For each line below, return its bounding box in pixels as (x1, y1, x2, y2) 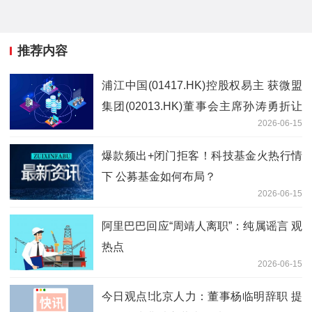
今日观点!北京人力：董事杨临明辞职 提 (102, 290, 302, 302)
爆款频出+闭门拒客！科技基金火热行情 (102, 149, 302, 162)
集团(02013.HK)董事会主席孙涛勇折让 (102, 100, 302, 112)
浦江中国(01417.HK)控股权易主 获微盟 (102, 79, 302, 91)
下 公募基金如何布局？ (102, 170, 216, 182)
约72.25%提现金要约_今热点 (102, 120, 246, 133)
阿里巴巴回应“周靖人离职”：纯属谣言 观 (102, 219, 302, 232)
